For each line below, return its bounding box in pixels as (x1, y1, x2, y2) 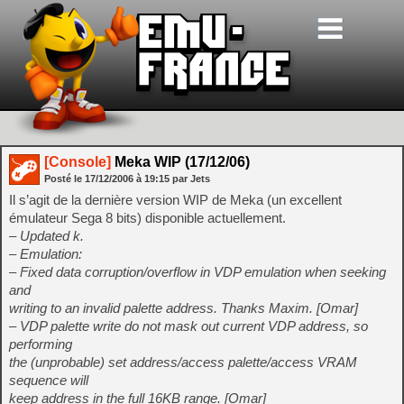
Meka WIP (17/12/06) (111, 154, 250, 170)
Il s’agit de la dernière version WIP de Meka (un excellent (9, 192, 342, 207)
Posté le (44, 173, 85, 184)
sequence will (9, 372, 88, 388)
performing (9, 336, 72, 352)
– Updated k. (9, 228, 84, 243)
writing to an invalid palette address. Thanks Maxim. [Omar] (9, 300, 358, 316)
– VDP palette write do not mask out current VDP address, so (9, 318, 368, 334)
